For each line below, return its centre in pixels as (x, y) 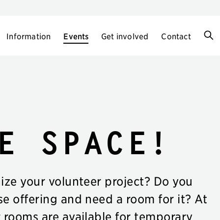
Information (29, 36)
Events (76, 36)
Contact (176, 36)
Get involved (125, 36)
